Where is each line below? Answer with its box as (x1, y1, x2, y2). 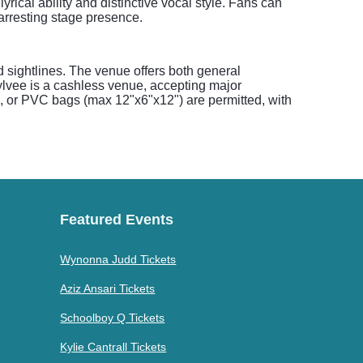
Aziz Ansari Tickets (60, 282, 156, 295)
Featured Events (60, 211, 174, 228)
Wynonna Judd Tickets (60, 253, 177, 266)
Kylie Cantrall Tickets (60, 340, 167, 353)
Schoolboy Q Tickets (60, 311, 165, 324)
